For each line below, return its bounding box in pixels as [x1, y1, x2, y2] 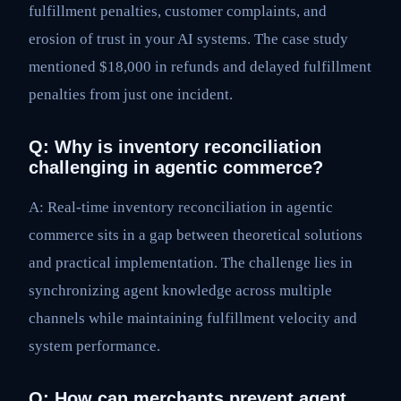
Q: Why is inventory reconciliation [29, 136, 321, 157]
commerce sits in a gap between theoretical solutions [29, 226, 363, 243]
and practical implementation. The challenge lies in [29, 253, 353, 271]
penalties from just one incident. [29, 85, 233, 103]
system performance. [29, 337, 160, 354]
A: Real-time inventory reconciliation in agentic [29, 198, 333, 216]
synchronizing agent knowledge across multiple [29, 281, 332, 299]
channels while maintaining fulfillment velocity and [29, 309, 357, 327]
